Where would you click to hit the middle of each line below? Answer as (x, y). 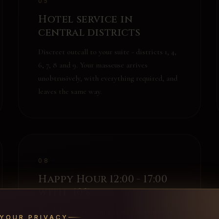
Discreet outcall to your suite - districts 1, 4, (108, 52)
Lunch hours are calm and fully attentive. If (105, 212)
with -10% (65, 193)
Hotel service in (85, 20)
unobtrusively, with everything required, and (108, 78)
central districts (89, 33)
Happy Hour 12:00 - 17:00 (103, 179)
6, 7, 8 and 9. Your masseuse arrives (93, 65)
